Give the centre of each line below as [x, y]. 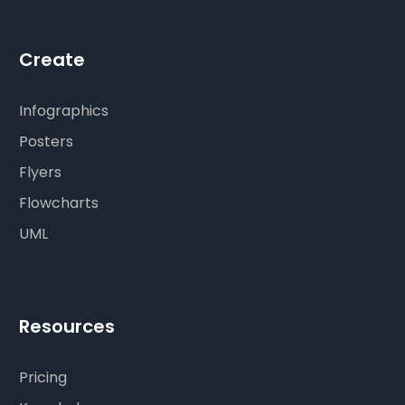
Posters [47, 142]
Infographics [64, 111]
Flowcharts [59, 203]
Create [52, 60]
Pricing [43, 378]
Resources [67, 327]
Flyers [41, 173]
